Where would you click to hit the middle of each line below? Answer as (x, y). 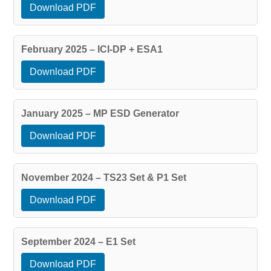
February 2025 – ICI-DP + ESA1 (92, 49)
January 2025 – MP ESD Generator (100, 113)
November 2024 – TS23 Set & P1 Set (103, 177)
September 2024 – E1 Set (78, 241)
